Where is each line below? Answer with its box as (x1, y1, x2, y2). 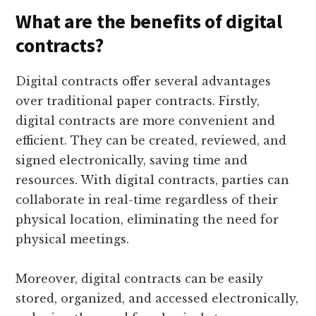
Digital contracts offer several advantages (16, 73, 272, 88)
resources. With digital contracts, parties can (16, 172, 290, 187)
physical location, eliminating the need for (16, 212, 279, 226)
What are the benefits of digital (16, 8, 282, 34)
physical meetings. (16, 231, 130, 246)
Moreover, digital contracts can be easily (16, 271, 264, 286)
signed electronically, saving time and (16, 152, 248, 167)
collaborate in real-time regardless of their (16, 192, 279, 207)
